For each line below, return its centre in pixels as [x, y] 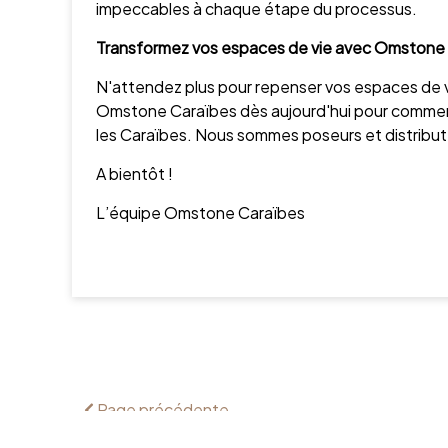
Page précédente [161, 409]
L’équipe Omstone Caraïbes [200, 212]
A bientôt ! [134, 173]
